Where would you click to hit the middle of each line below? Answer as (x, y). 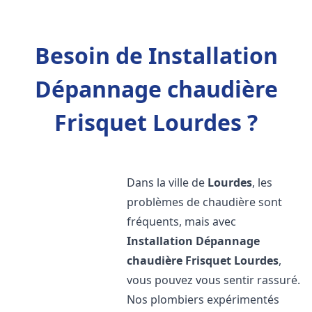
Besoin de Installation (156, 55)
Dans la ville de (167, 182)
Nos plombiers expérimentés (203, 299)
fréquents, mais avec (182, 221)
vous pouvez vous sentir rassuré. (214, 280)
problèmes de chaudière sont (205, 202)
